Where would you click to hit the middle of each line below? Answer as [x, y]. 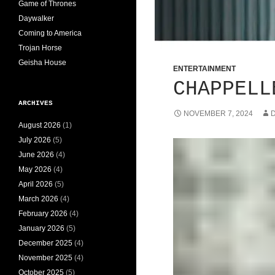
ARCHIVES [36, 103]
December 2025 [45, 243]
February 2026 [43, 213]
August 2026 [40, 125]
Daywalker [36, 18]
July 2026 [35, 140]
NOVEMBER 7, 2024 [218, 114]
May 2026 [35, 169]
